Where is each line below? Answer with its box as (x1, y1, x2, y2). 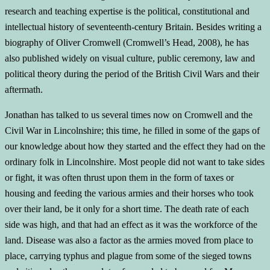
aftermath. (5, 84, 43, 95)
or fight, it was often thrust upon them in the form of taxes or (5, 172, 234, 183)
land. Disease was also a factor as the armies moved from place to (5, 235, 253, 246)
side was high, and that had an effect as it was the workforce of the (5, 219, 257, 230)
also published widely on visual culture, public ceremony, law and (5, 53, 255, 64)
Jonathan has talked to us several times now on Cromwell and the (5, 110, 253, 121)
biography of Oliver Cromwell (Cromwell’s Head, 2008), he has (5, 37, 249, 48)
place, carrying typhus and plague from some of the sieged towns (5, 251, 251, 262)
